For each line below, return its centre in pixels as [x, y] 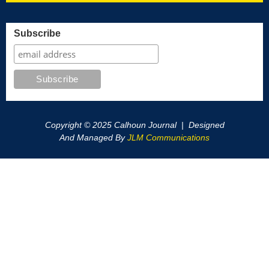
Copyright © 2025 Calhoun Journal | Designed [134, 125]
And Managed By [93, 138]
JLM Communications [168, 138]
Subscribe [37, 34]
